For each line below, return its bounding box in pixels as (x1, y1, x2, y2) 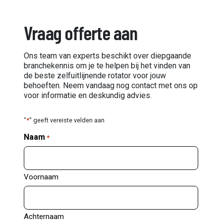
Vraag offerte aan (24, 21, 138, 45)
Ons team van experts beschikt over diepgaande (24, 51, 191, 60)
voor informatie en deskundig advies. (24, 90, 152, 100)
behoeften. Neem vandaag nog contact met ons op (24, 80, 198, 90)
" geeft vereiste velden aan (29, 116, 105, 124)
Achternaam (24, 212, 64, 221)
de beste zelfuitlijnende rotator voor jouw (24, 70, 166, 80)
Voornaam (24, 172, 58, 181)
